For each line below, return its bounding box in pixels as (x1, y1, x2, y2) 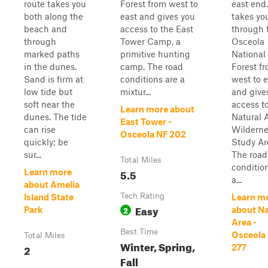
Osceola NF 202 (120, 129, 186, 139)
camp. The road (120, 61, 183, 72)
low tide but (24, 86, 72, 97)
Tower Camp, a (120, 36, 181, 47)
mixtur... (120, 86, 151, 97)
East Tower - (120, 116, 172, 127)
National (232, 48, 266, 59)
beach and (24, 23, 67, 34)
